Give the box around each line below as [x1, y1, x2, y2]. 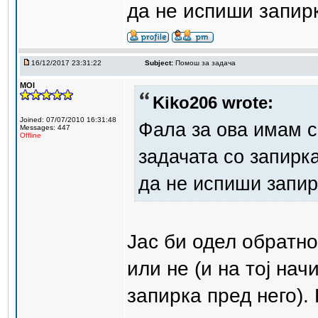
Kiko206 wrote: [153, 92, 273, 112]
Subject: [145, 59, 173, 67]
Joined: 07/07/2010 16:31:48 [20, 116, 116, 124]
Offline [20, 131, 41, 139]
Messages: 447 [20, 124, 70, 131]
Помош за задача [175, 59, 236, 67]
